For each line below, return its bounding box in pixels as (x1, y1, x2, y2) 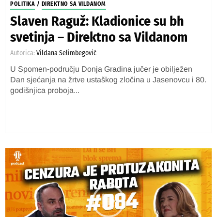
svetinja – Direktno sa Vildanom (10, 29, 187, 45)
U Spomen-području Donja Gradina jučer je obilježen (10, 65, 192, 73)
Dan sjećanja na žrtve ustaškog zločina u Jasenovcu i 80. (10, 76, 206, 84)
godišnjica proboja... (10, 86, 79, 94)
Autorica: (10, 49, 36, 57)
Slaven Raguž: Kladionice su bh (10, 13, 184, 29)
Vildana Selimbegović (36, 49, 96, 57)
